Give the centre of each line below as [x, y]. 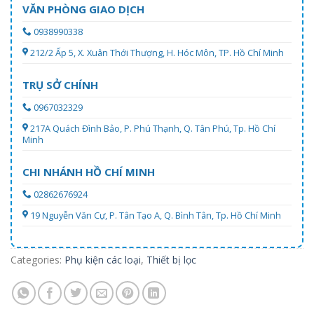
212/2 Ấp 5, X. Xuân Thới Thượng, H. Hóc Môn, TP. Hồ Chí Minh [157, 53]
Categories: [37, 260]
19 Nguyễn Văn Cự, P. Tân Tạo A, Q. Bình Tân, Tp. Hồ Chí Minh [156, 216]
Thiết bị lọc [171, 260]
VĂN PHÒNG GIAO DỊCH [83, 9]
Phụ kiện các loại [103, 260]
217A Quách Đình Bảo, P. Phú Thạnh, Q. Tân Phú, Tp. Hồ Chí [153, 129]
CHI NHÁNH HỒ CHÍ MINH [89, 172]
